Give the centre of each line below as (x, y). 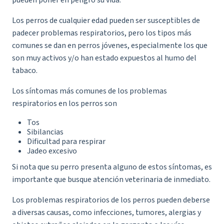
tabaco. (25, 70)
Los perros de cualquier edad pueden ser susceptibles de (106, 20)
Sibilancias (45, 132)
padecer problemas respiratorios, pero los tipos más (102, 33)
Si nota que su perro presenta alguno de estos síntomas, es (112, 167)
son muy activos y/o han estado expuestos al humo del (104, 58)
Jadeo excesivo (52, 151)
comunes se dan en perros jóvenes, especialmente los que (110, 45)
